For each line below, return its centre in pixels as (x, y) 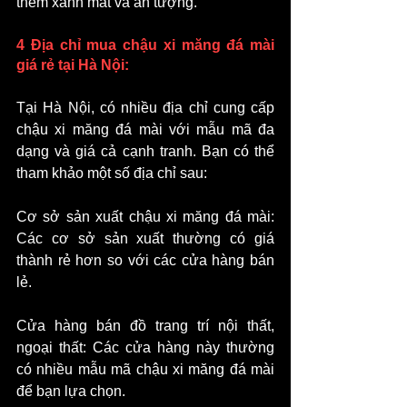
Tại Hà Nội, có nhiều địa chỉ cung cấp (145, 108)
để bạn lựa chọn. (71, 392)
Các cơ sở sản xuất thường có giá (145, 239)
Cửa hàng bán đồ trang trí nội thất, (145, 326)
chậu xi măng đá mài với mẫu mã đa (145, 130)
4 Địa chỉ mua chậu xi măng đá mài (145, 45)
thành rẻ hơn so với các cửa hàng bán (145, 261)
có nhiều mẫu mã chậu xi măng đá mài (145, 370)
